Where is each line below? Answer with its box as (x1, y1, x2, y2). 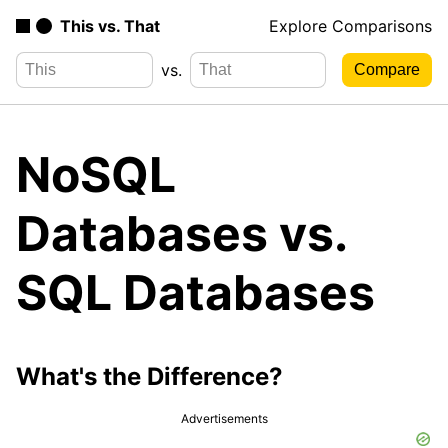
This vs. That (60, 16, 160, 36)
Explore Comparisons (269, 16, 432, 36)
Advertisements (180, 410, 268, 426)
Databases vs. (16, 203, 346, 263)
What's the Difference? (16, 361, 283, 391)
